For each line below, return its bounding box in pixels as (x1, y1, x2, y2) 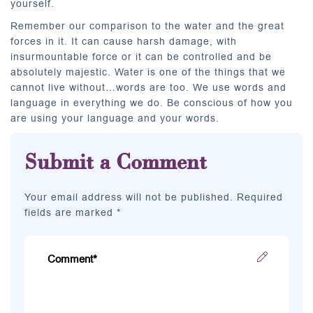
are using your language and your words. (10, 111, 219, 126)
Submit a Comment (24, 148, 207, 176)
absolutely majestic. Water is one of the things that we (10, 65, 286, 80)
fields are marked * (24, 205, 121, 220)
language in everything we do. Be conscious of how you (10, 96, 293, 110)
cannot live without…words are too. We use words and (10, 80, 286, 95)
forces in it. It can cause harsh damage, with (10, 34, 237, 49)
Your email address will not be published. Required (24, 190, 283, 205)
